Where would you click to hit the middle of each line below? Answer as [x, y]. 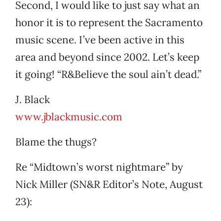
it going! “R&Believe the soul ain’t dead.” [108, 74]
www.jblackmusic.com [69, 117]
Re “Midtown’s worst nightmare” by [99, 167]
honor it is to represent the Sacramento [109, 23]
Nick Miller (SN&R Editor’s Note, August [109, 184]
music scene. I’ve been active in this [100, 40]
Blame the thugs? [56, 142]
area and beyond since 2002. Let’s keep [107, 57]
